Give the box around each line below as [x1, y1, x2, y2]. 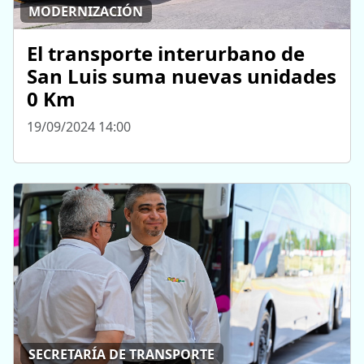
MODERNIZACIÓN [28, 2, 144, 21]
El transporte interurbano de [27, 39, 305, 67]
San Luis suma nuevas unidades [27, 62, 336, 89]
